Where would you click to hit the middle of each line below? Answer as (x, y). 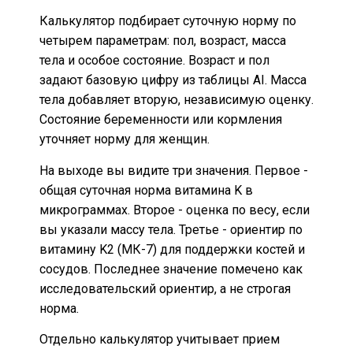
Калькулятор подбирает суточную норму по (168, 21)
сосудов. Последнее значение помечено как (171, 269)
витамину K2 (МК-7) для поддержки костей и (172, 249)
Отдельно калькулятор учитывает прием (160, 339)
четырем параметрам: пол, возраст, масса (163, 41)
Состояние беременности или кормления (161, 120)
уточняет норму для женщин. (124, 139)
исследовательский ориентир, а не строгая (165, 288)
